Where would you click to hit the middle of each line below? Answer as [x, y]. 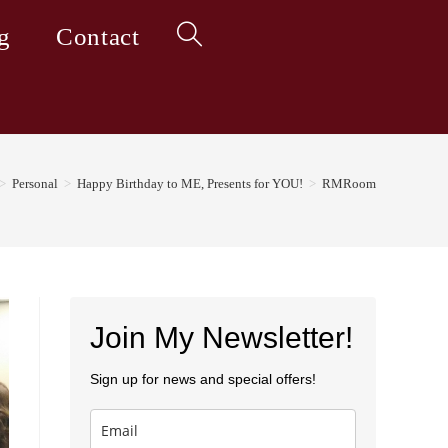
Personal [35, 183]
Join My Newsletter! [221, 337]
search [195, 184]
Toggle [197, 36]
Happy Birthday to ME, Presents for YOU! [190, 183]
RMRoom [349, 183]
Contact [98, 36]
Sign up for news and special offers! [203, 379]
